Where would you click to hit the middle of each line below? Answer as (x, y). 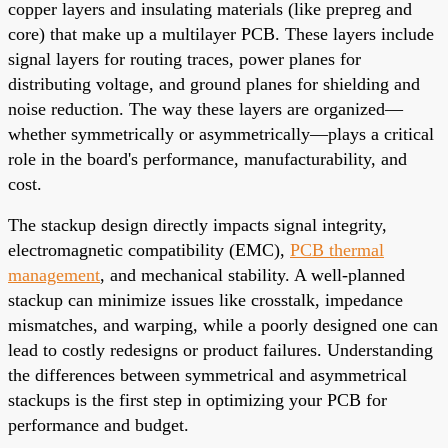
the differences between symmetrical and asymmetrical (207, 374)
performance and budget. (98, 424)
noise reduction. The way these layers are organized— (205, 108)
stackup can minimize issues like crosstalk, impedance (205, 299)
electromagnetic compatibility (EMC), (149, 249)
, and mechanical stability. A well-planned (252, 274)
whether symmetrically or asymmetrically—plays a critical (221, 133)
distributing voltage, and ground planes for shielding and (214, 83)
